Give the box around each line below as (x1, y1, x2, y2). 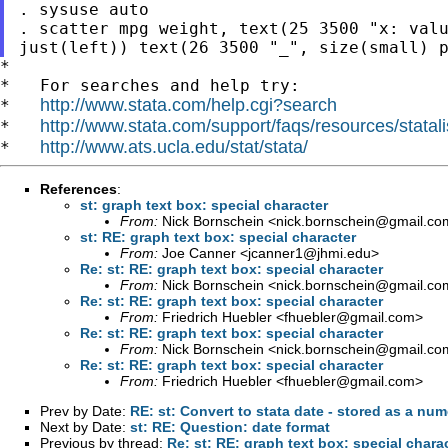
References (40, 180, 117, 197)
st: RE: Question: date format (130, 418, 330, 435)
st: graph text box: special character (80, 196, 328, 213)
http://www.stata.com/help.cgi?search (40, 94, 337, 115)
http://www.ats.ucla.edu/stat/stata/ (40, 136, 308, 157)
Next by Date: (40, 418, 130, 435)
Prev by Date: (40, 402, 130, 419)
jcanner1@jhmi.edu (248, 244, 371, 261)
